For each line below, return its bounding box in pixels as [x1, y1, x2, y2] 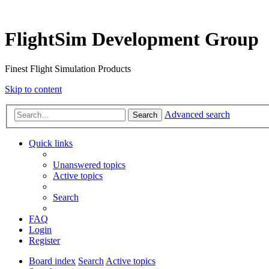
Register [29, 235, 60, 246]
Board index [29, 256, 76, 267]
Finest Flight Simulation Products [5, 63, 131, 74]
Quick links [29, 138, 73, 149]
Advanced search [165, 109, 230, 120]
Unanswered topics [53, 160, 125, 171]
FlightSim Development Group [5, 28, 259, 50]
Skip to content [5, 83, 62, 94]
